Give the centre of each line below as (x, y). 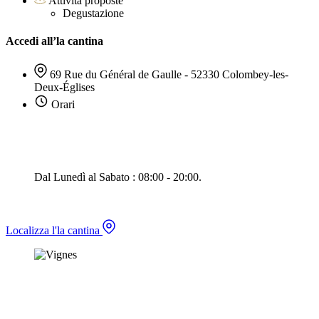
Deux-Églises (64, 87)
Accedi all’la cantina (54, 41)
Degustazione (93, 14)
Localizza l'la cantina (54, 230)
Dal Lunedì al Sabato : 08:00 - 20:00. (118, 177)
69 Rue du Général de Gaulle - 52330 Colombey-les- (169, 74)
